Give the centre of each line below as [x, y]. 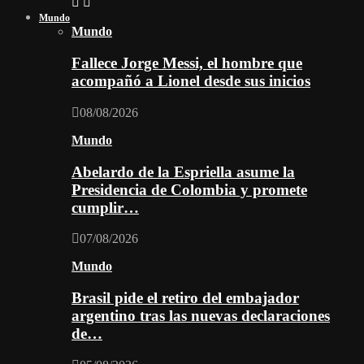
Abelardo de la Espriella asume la [183, 171]
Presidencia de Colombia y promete [189, 189]
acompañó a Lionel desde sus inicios [191, 81]
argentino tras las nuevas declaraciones [201, 316]
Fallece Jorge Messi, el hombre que [187, 63]
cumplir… [105, 207]
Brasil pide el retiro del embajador [185, 298]
